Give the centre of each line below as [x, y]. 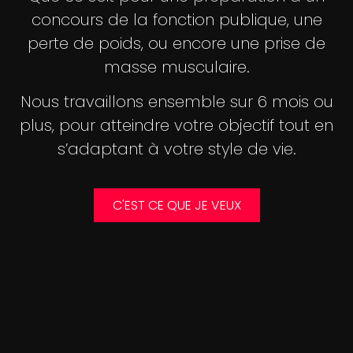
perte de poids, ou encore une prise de [176, 43]
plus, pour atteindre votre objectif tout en [176, 126]
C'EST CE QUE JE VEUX [176, 205]
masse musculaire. [176, 67]
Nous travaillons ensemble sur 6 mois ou [176, 102]
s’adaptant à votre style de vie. [176, 149]
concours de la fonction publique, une [176, 19]
